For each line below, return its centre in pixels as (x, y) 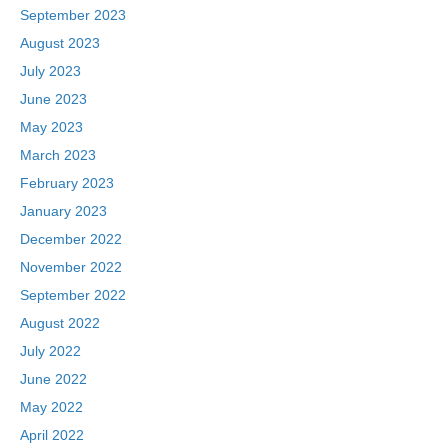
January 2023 (63, 211)
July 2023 (50, 71)
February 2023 (67, 183)
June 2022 (53, 379)
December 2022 (71, 239)
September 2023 (73, 15)
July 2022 (50, 351)
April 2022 (52, 435)
